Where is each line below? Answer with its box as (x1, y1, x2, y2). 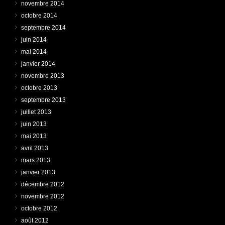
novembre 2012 (21, 192, 64, 200)
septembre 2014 (21, 24, 66, 31)
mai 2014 (21, 48, 47, 55)
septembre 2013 (21, 96, 66, 103)
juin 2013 (21, 120, 47, 128)
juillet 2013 (21, 108, 51, 116)
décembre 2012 (21, 180, 64, 188)
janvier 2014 (21, 60, 55, 67)
